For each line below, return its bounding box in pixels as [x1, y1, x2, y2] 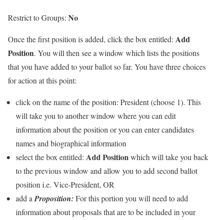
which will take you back [131, 152, 208, 162]
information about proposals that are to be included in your [16, 207, 195, 217]
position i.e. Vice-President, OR [16, 179, 114, 190]
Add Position [86, 151, 131, 163]
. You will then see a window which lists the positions [34, 48, 199, 58]
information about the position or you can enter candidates [16, 124, 194, 135]
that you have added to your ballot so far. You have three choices [8, 61, 206, 72]
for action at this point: [8, 75, 77, 85]
